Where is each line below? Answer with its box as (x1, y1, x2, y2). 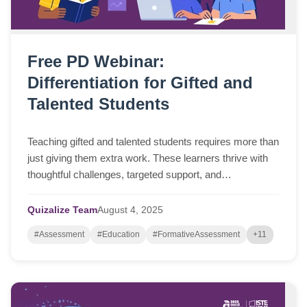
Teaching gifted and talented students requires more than (27, 135, 279, 147)
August (97, 204, 127, 215)
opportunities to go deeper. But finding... (27, 184, 202, 197)
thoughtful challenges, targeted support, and (27, 168, 221, 180)
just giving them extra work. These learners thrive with (27, 151, 268, 164)
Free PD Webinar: (27, 52, 164, 71)
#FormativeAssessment (152, 229, 240, 239)
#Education (97, 229, 140, 239)
